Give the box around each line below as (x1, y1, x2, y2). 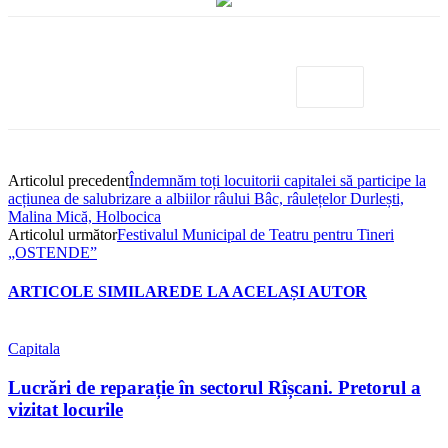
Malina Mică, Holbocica (8, 207, 161, 225)
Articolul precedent (8, 171, 129, 189)
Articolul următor (8, 225, 117, 243)
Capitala (8, 340, 60, 358)
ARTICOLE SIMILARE (8, 283, 180, 301)
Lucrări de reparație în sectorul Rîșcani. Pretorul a (8, 377, 421, 399)
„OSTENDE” (8, 243, 97, 261)
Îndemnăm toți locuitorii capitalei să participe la (129, 171, 426, 189)
